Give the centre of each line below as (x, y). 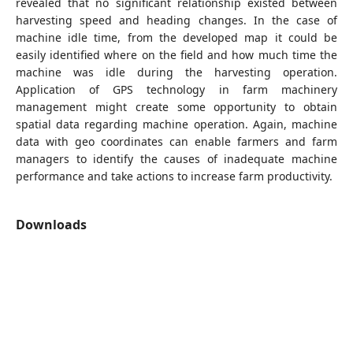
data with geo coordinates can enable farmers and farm (176, 141)
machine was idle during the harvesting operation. (176, 72)
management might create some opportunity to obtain (176, 106)
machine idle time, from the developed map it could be (176, 37)
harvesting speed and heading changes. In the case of (176, 20)
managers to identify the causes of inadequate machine (176, 158)
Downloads (51, 224)
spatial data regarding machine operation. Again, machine (176, 124)
